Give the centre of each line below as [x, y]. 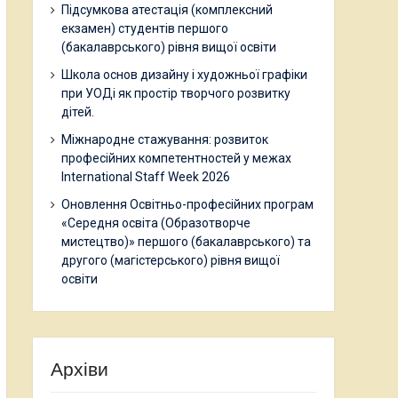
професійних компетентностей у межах [176, 158]
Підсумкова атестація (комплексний [167, 10]
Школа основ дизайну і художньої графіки [184, 75]
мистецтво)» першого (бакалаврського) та [186, 242]
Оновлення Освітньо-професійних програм [187, 204]
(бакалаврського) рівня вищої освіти [169, 47]
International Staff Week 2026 [146, 177]
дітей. [78, 112]
